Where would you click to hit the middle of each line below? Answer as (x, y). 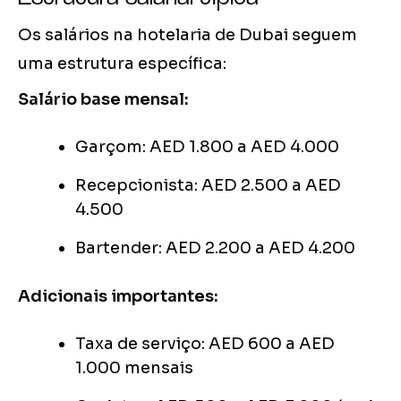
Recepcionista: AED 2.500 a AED (208, 186)
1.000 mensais (134, 368)
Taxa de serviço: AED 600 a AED (205, 344)
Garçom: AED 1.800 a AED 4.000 (207, 147)
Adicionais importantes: (118, 297)
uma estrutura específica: (122, 64)
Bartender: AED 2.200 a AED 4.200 (215, 248)
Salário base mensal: (103, 100)
